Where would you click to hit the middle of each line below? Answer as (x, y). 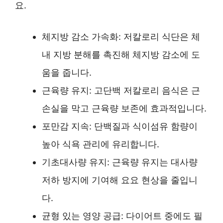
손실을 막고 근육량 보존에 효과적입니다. (124, 108)
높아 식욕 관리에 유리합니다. (101, 144)
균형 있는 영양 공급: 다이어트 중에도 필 (122, 216)
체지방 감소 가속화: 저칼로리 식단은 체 (121, 36)
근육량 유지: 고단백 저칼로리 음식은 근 (121, 90)
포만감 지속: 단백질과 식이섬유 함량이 (120, 126)
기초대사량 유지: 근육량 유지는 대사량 (120, 162)
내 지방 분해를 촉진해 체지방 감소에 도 (121, 54)
